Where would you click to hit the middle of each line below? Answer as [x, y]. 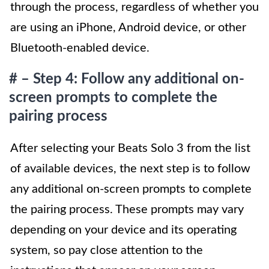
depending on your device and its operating [123, 230]
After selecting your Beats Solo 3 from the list [130, 149]
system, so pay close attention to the [107, 251]
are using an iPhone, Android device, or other [128, 28]
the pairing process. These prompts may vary [127, 210]
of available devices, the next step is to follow [130, 169]
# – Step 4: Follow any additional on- [127, 80]
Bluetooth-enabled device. [80, 48]
